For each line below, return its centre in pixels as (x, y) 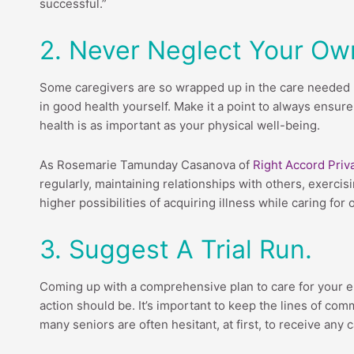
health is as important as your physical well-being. (180, 125)
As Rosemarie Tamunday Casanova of (146, 165)
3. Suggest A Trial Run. (176, 250)
